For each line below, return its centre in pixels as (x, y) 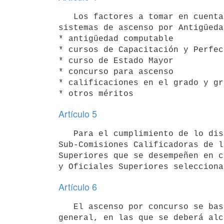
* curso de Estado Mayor (116, 61)
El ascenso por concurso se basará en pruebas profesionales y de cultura (66, 207)
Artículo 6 (78, 186)
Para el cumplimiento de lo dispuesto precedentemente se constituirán (66, 134)
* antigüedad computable (116, 39)
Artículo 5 (78, 113)
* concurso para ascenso (116, 72)
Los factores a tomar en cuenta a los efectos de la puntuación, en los (66, 17)
